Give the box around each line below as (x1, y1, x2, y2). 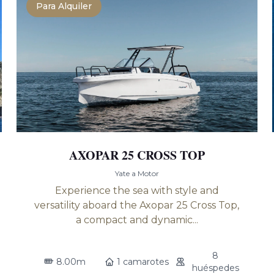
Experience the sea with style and (54, 185, 219, 196)
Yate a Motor (114, 169, 159, 178)
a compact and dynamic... (75, 214, 198, 226)
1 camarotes (117, 256, 169, 267)
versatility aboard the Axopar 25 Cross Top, (34, 199, 240, 211)
